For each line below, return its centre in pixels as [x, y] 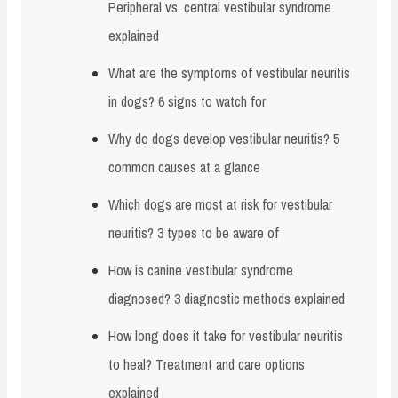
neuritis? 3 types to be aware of [194, 232]
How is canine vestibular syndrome [201, 270]
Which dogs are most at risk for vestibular [220, 204]
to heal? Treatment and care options [207, 364]
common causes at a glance [184, 167]
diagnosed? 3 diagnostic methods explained [227, 298]
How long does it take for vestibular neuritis [226, 335]
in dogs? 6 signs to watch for [187, 101]
